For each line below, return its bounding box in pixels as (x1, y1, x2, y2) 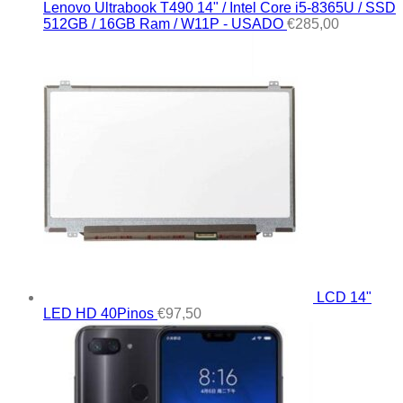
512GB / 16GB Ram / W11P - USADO (43, 15, 283, 31)
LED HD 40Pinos (43, 305, 154, 321)
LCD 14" (317, 289, 372, 305)
